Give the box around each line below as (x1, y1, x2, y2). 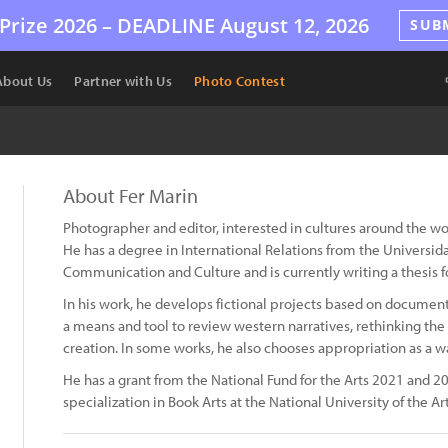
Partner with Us (74, 72, 172, 90)
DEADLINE (117, 11, 216, 39)
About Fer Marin (63, 183, 198, 208)
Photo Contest (193, 72, 285, 90)
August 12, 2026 (215, 11, 370, 39)
